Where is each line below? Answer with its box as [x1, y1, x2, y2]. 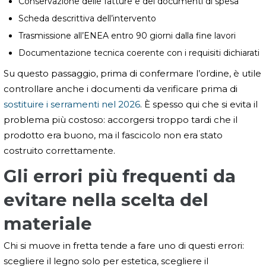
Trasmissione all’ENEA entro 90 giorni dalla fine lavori [18, 30, 236, 41]
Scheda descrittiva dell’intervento [18, 12, 156, 24]
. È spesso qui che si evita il [140, 98, 258, 110]
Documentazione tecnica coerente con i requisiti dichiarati [18, 47, 259, 58]
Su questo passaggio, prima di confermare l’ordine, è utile [4, 67, 261, 79]
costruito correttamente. [4, 144, 115, 156]
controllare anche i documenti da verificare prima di [4, 83, 237, 94]
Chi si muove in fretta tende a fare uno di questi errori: [4, 239, 244, 251]
